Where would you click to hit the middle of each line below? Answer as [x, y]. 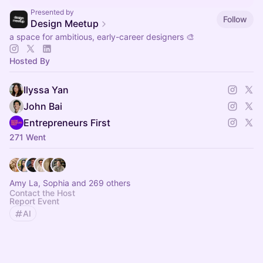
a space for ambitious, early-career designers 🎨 [102, 37]
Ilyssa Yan [46, 90]
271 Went [28, 137]
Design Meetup [65, 23]
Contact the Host [42, 193]
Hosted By [30, 61]
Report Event [34, 201]
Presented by [52, 12]
